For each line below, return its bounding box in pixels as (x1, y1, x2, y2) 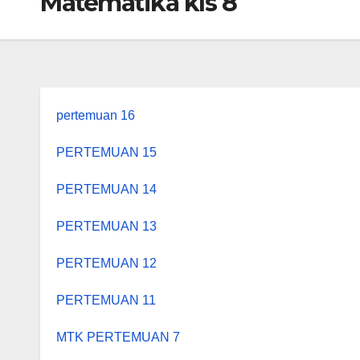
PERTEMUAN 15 (56, 145, 157, 159)
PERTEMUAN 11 (56, 293, 156, 307)
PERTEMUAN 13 (56, 219, 157, 233)
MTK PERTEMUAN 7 (56, 330, 180, 344)
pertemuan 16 (56, 108, 135, 122)
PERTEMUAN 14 (56, 182, 157, 196)
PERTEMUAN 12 (56, 256, 157, 270)
